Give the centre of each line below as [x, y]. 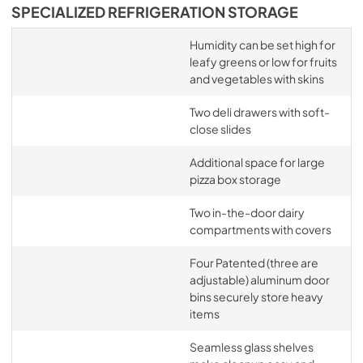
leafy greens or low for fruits [263, 61]
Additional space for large [257, 162]
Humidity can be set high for [262, 44]
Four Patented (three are [254, 262]
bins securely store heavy [256, 296]
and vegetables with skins [256, 78]
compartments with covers [260, 229]
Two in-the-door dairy [247, 212]
